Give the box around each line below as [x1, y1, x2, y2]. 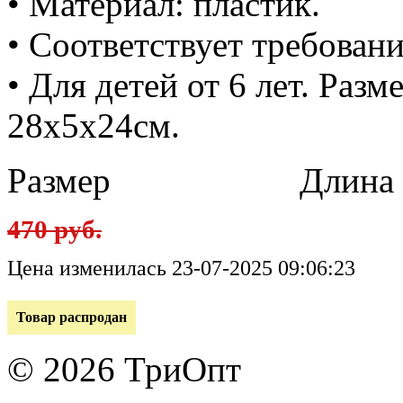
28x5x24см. [7, 105, 180, 145]
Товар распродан [16, 309, 127, 325]
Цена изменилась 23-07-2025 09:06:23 [7, 255, 355, 280]
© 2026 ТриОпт [7, 349, 241, 389]
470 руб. [7, 214, 102, 244]
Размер [7, 160, 111, 200]
